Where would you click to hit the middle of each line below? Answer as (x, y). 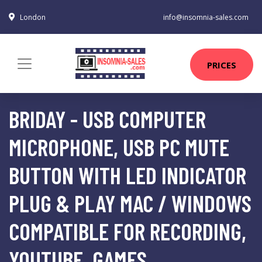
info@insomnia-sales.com (206, 17)
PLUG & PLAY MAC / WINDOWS (130, 203)
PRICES (222, 65)
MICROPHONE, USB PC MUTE (119, 147)
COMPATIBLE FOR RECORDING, (127, 231)
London (33, 17)
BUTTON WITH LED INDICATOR (127, 175)
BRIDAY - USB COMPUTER (107, 119)
